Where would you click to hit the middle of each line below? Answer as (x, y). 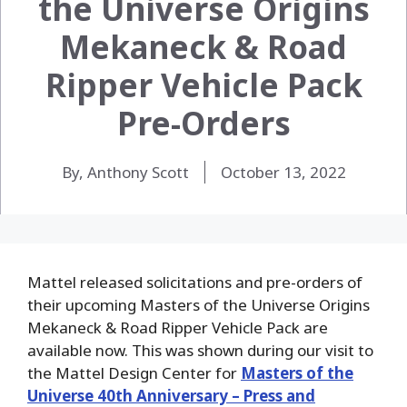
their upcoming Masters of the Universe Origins (199, 304)
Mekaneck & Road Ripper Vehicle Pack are (178, 327)
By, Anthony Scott (125, 172)
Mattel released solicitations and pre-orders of (195, 282)
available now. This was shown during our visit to (200, 350)
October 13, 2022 (283, 172)
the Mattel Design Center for (134, 372)
